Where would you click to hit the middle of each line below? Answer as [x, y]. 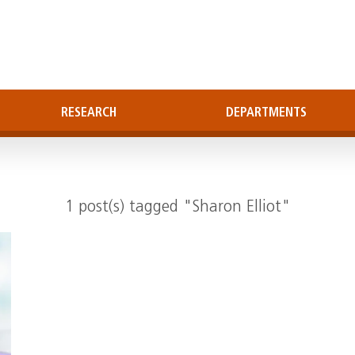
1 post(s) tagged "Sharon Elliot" [177, 208]
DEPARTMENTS [266, 113]
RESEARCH [89, 113]
